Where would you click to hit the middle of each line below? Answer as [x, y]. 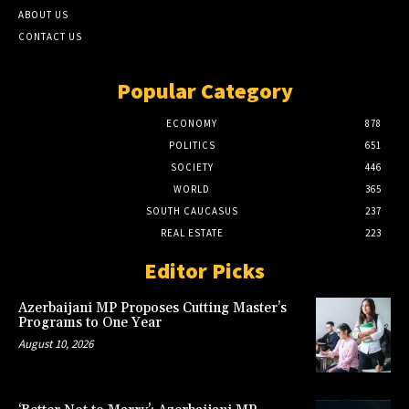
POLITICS [192, 146]
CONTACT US [50, 37]
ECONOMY [192, 124]
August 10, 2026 [56, 344]
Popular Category [204, 91]
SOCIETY [192, 168]
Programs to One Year [90, 323]
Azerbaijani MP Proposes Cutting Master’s [152, 309]
